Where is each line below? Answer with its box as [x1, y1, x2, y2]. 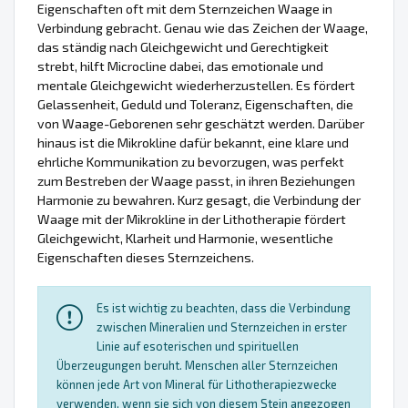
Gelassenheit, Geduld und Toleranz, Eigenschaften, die [37, 97, 353, 113]
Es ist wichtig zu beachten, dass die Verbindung [97, 301, 351, 316]
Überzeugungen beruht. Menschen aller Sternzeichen [56, 358, 338, 373]
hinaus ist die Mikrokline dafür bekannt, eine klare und [37, 135, 349, 151]
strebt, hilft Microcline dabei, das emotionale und [37, 58, 323, 75]
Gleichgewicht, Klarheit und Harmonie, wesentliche [37, 230, 333, 247]
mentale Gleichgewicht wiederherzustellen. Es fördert [37, 77, 355, 94]
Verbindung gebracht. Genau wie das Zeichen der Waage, [37, 20, 368, 36]
